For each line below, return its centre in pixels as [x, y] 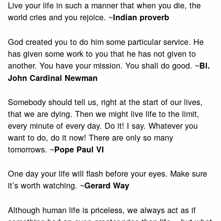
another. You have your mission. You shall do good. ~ [104, 65]
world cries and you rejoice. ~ [61, 17]
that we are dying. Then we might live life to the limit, [104, 113]
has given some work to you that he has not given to [102, 53]
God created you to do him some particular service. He [106, 41]
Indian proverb [141, 17]
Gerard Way [107, 185]
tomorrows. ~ [31, 149]
